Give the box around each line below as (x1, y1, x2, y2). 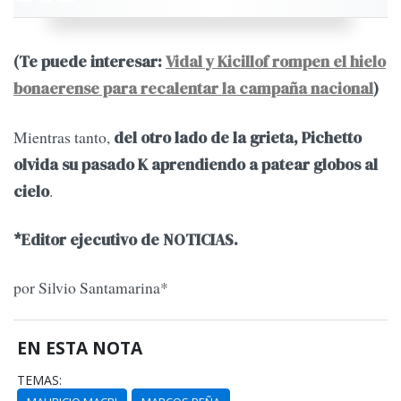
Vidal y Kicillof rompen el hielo (166, 51, 386, 73)
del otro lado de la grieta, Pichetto (110, 126, 362, 149)
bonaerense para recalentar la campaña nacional (13, 78, 373, 100)
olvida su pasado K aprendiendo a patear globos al (13, 153, 378, 175)
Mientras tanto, (13, 125, 110, 148)
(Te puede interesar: (13, 51, 166, 73)
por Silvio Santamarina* (13, 277, 168, 299)
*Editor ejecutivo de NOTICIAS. (13, 229, 238, 252)
